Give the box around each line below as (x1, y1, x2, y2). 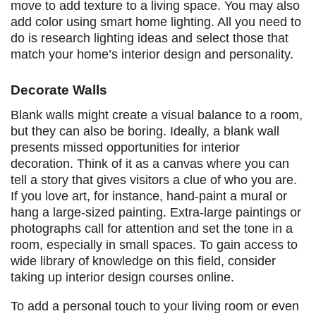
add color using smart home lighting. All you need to (11, 14, 301, 29)
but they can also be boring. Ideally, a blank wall (11, 124, 279, 139)
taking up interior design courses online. (11, 270, 234, 285)
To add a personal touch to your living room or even (11, 299, 299, 314)
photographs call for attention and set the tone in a (11, 221, 293, 236)
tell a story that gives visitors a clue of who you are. (11, 173, 297, 188)
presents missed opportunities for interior (11, 140, 240, 155)
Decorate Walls (11, 83, 107, 98)
